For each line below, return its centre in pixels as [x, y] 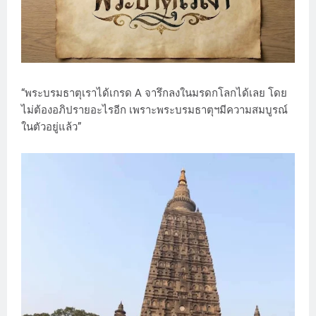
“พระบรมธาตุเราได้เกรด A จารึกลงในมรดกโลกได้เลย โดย [154, 93]
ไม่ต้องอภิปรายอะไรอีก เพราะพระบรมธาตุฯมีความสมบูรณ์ [154, 110]
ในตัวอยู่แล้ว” [51, 127]
